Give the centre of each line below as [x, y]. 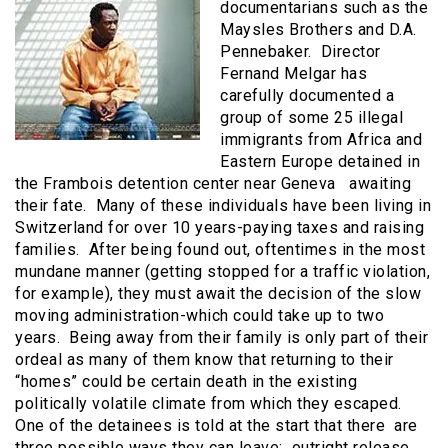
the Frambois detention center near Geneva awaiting [213, 183]
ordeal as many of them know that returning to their [204, 359]
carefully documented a [307, 95]
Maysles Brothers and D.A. [318, 29]
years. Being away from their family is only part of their [221, 337]
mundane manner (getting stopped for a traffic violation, [222, 271]
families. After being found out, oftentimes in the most [220, 249]
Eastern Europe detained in [320, 161]
